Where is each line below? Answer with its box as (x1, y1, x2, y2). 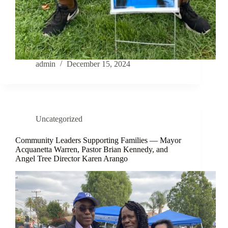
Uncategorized (36, 115, 82, 124)
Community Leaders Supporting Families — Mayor (15, 136, 181, 145)
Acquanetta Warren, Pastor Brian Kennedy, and (15, 145, 168, 154)
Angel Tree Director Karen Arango (15, 154, 128, 163)
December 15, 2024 (67, 60, 130, 69)
